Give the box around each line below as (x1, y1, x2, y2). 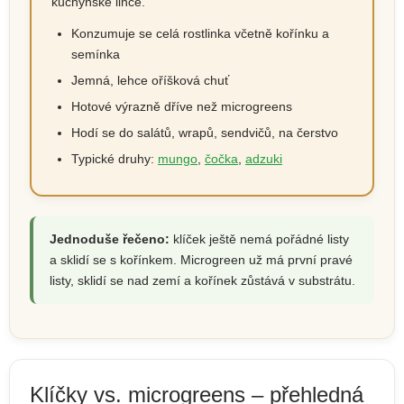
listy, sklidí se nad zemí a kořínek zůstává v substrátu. (50, 272, 355, 288)
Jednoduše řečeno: (50, 231, 170, 246)
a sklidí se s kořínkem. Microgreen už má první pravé (50, 252, 353, 267)
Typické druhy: (71, 151, 158, 166)
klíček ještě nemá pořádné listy (170, 231, 349, 246)
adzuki (245, 151, 282, 166)
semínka (71, 46, 120, 61)
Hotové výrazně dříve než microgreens (71, 98, 292, 114)
